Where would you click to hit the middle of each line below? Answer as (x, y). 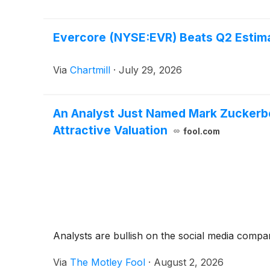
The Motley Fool (108, 262)
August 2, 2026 (189, 262)
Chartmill (90, 70)
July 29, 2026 (150, 70)
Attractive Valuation (110, 130)
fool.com (201, 131)
